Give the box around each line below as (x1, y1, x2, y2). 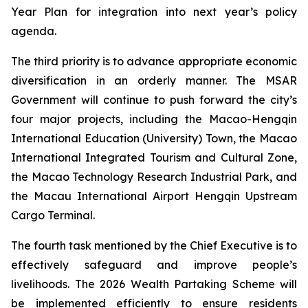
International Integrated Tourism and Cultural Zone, (11, 151, 297, 164)
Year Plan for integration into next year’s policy (11, 5, 297, 19)
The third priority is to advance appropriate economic (11, 54, 297, 68)
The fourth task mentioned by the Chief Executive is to (11, 239, 297, 252)
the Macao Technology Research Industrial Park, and (11, 170, 297, 184)
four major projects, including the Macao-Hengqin (11, 112, 297, 126)
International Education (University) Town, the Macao (11, 131, 297, 145)
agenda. (11, 24, 56, 38)
